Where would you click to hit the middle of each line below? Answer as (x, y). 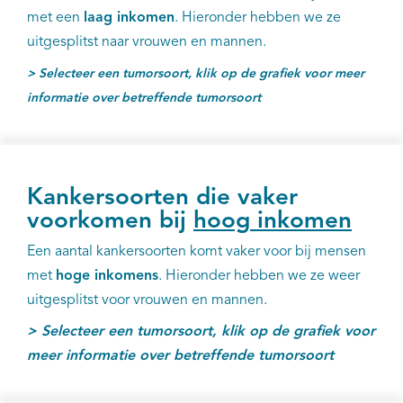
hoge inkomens (107, 276)
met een (55, 18)
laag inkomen (129, 18)
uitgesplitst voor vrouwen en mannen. (149, 300)
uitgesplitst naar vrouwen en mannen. (147, 42)
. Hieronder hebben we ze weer (259, 276)
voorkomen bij (110, 221)
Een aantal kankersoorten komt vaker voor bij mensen (197, 251)
